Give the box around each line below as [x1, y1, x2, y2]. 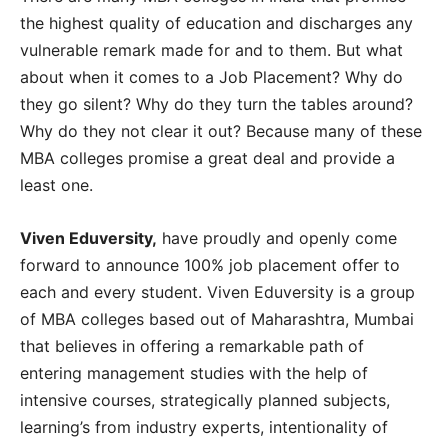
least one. [20, 174, 93, 195]
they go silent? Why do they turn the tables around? [20, 93, 413, 114]
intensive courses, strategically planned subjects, [20, 389, 390, 410]
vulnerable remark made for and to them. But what [20, 39, 403, 60]
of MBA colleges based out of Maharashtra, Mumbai [20, 308, 414, 329]
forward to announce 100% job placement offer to [20, 254, 400, 275]
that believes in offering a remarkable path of [20, 335, 364, 356]
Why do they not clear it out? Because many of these [20, 120, 422, 141]
